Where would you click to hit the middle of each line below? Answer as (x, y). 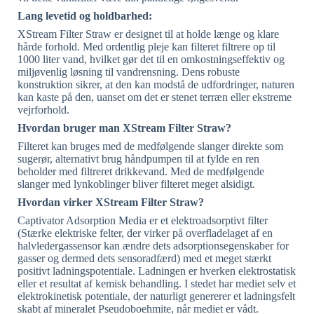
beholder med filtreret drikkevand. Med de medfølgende (141, 171)
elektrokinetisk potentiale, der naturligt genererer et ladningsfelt (156, 296)
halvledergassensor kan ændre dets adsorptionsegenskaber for (153, 245)
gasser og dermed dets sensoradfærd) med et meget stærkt (144, 258)
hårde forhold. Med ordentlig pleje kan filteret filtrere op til (146, 46)
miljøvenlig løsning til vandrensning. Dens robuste (129, 71)
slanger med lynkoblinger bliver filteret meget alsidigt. (136, 184)
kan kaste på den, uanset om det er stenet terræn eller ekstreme (155, 97)
